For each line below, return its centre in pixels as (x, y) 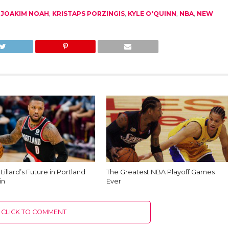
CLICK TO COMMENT (34, 212)
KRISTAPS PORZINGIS (88, 13)
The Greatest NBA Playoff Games (161, 172)
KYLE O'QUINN (152, 13)
